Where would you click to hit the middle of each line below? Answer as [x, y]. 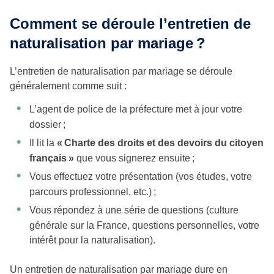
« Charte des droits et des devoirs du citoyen [160, 143]
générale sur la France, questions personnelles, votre [144, 226]
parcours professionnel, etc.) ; [93, 192]
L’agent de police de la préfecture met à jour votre [136, 109]
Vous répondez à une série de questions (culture [134, 210]
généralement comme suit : [68, 86]
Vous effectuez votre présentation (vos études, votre [141, 177]
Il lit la [43, 143]
